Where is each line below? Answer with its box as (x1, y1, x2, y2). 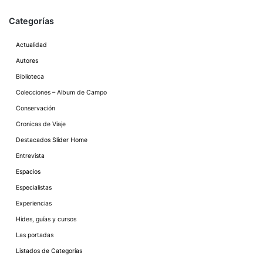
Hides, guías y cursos (16, 215, 76, 223)
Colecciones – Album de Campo (16, 88, 107, 96)
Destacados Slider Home (16, 136, 87, 144)
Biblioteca (16, 72, 44, 80)
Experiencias (16, 199, 52, 207)
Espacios (16, 167, 41, 176)
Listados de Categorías (16, 247, 82, 255)
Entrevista (16, 151, 45, 160)
